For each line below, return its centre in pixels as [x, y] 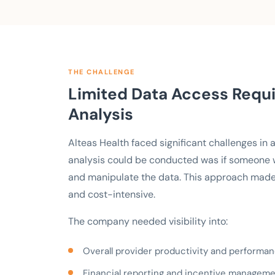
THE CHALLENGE [102, 72]
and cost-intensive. [112, 194]
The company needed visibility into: [148, 221]
